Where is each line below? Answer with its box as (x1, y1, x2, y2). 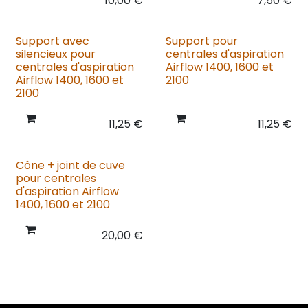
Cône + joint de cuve (16, 157, 125, 173)
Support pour (165, 33, 238, 49)
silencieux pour (16, 46, 96, 63)
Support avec (16, 33, 89, 49)
